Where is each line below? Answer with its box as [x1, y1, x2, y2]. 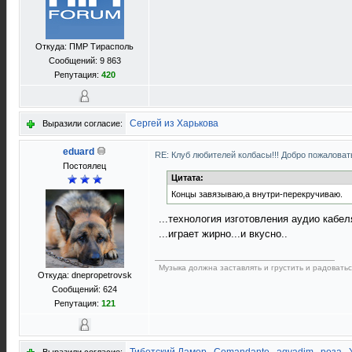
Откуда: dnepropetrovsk [37, 270, 132, 280]
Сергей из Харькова [130, 118, 218, 129]
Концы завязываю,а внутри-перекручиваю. [171, 189, 343, 199]
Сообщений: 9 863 [48, 56, 121, 65]
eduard [63, 146, 94, 157]
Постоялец [63, 161, 106, 170]
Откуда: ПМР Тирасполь [35, 42, 134, 51]
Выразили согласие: [42, 119, 123, 128]
